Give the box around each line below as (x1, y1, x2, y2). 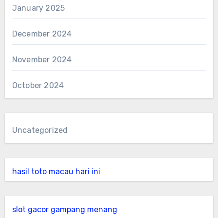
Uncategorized (12, 126, 68, 135)
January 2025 (12, 3, 65, 13)
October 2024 (12, 81, 64, 90)
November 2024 (12, 55, 72, 64)
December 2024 (12, 29, 72, 38)
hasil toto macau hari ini (12, 167, 100, 176)
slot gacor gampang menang (12, 205, 117, 214)
